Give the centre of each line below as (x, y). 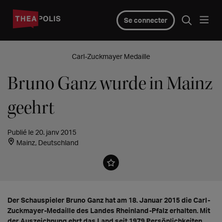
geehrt (31, 108)
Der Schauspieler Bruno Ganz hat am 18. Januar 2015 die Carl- (109, 200)
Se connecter (145, 20)
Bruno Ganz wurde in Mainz (110, 83)
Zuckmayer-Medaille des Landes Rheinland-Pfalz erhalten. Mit (109, 210)
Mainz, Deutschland (47, 142)
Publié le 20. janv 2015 (42, 132)
